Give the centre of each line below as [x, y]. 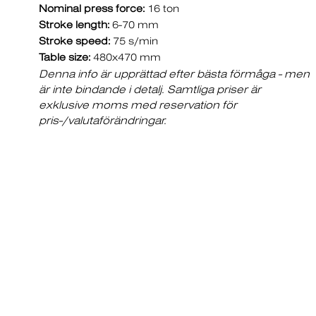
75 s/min [134, 41]
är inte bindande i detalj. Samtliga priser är [150, 89]
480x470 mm [126, 57]
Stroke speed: [74, 41]
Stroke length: [74, 25]
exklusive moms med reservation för [138, 105]
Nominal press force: [92, 8]
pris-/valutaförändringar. [103, 120]
